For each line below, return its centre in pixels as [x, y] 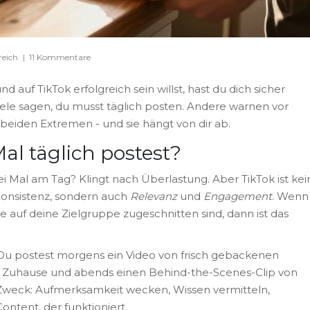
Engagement [238, 196]
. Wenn [290, 196]
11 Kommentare [60, 57]
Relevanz [154, 196]
